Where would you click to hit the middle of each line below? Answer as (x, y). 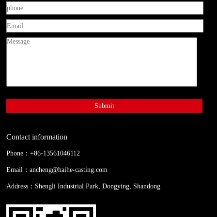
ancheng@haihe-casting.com (69, 170)
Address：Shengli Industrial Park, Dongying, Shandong (84, 186)
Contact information (37, 137)
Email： (18, 170)
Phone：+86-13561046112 (43, 153)
